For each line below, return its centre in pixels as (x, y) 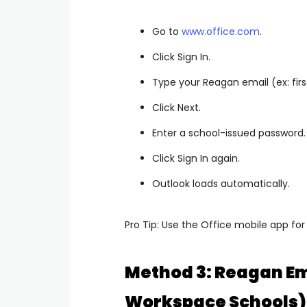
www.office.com (221, 32)
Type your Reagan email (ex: (222, 82)
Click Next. (176, 108)
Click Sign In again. (196, 158)
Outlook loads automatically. (221, 184)
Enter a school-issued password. (229, 133)
